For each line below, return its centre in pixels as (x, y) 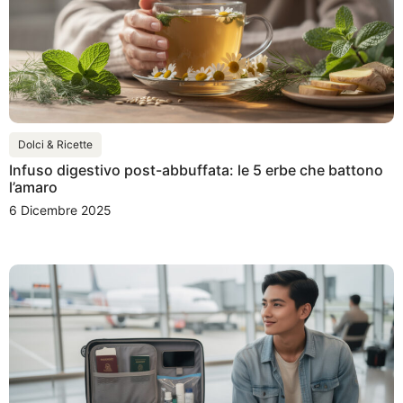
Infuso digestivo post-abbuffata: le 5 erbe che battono (196, 170)
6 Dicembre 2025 (60, 210)
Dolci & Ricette (55, 145)
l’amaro (33, 188)
